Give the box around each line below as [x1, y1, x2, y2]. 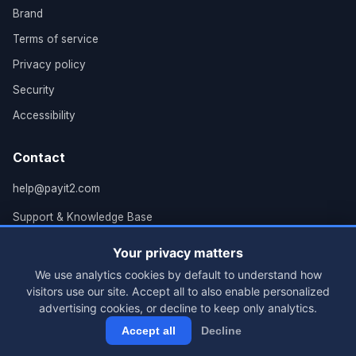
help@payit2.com [13, 181, 100, 195]
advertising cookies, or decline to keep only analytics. [39, 301, 317, 315]
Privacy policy [13, 58, 86, 71]
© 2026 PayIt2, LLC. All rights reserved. [13, 309, 194, 321]
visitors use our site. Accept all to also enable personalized [26, 284, 330, 298]
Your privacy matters [113, 245, 243, 261]
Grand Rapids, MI [13, 238, 99, 252]
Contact [13, 149, 65, 165]
